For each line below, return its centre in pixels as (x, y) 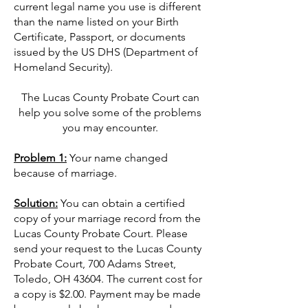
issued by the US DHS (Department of (106, 52)
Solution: (36, 203)
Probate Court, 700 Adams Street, (95, 264)
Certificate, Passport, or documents (100, 37)
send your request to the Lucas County (108, 249)
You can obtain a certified (121, 203)
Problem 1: (40, 158)
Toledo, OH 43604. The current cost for (108, 279)
